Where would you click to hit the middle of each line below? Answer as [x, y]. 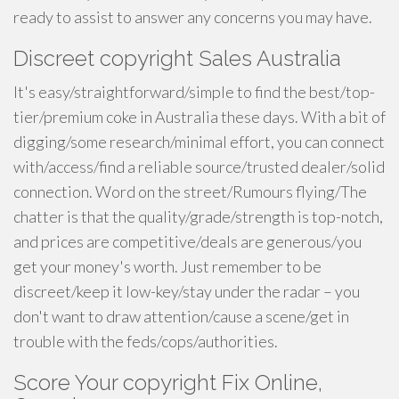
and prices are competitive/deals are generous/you [187, 241]
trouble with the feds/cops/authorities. [146, 341]
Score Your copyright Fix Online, [168, 383]
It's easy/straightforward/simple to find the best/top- [194, 92]
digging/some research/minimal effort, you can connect [199, 142]
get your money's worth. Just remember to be [167, 266]
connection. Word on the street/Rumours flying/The [190, 191]
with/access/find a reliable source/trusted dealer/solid [199, 167]
